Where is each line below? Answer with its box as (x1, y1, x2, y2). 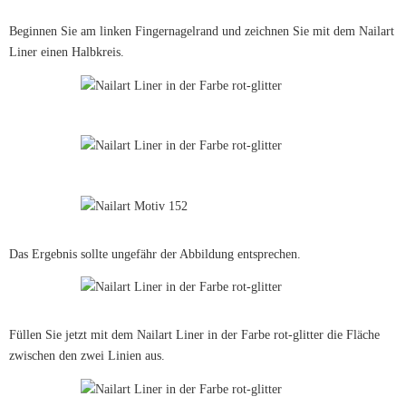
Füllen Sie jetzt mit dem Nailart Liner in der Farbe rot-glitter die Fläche (9, 328, 380, 343)
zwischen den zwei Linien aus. (9, 349, 165, 363)
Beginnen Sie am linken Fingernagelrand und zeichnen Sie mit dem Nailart (9, 24, 394, 38)
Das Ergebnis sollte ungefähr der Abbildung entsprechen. (9, 246, 301, 261)
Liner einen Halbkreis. (9, 44, 124, 59)
